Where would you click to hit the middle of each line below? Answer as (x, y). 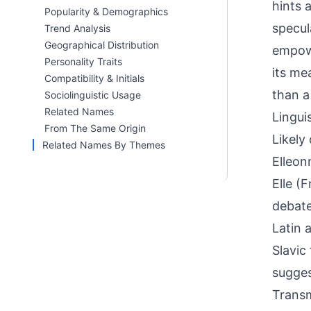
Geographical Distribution (102, 45)
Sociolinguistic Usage (93, 95)
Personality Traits (83, 61)
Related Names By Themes (104, 145)
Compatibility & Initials (94, 78)
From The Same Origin (95, 128)
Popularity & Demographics (106, 11)
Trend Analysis (77, 28)
